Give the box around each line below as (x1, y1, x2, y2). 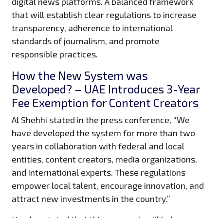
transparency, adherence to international (12, 22, 173, 34)
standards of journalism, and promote (12, 36, 160, 47)
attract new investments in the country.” (12, 193, 172, 204)
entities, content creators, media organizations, (12, 154, 197, 165)
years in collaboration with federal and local (12, 141, 184, 152)
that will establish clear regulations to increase (12, 9, 197, 20)
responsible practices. (12, 49, 100, 60)
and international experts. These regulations (12, 167, 185, 178)
